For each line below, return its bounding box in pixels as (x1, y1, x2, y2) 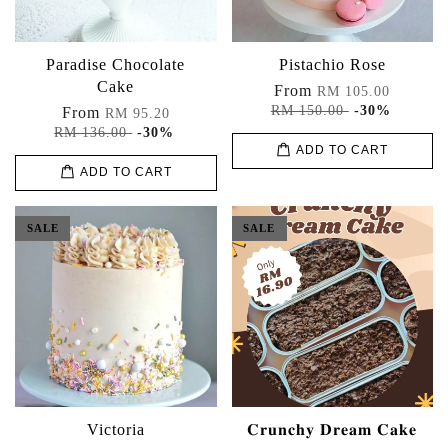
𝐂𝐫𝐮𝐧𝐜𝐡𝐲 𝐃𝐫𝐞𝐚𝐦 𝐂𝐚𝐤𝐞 (247, 420, 418, 438)
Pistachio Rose (278, 55, 386, 73)
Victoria (86, 420, 145, 438)
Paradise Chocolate (46, 55, 186, 73)
